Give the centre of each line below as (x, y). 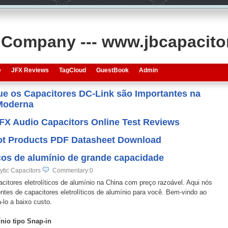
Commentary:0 (73, 170)
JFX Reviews (30, 70)
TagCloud (72, 70)
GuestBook (112, 70)
